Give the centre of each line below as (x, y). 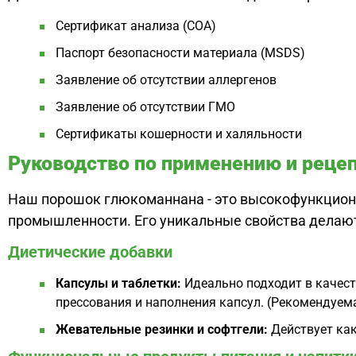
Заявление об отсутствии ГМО (145, 106)
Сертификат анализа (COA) (136, 25)
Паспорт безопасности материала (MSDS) (180, 52)
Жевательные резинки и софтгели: (162, 330)
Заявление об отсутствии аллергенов (166, 79)
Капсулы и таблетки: (118, 284)
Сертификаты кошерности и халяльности (179, 133)
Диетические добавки (90, 252)
